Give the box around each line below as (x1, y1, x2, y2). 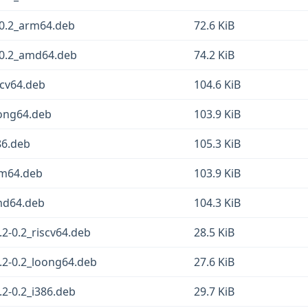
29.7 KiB (194, 284, 234, 299)
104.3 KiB (194, 195, 241, 210)
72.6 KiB (194, 18, 234, 33)
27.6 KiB (194, 254, 234, 269)
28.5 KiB (194, 225, 234, 240)
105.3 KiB (194, 136, 241, 151)
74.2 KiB (194, 47, 234, 63)
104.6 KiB (194, 77, 241, 92)
